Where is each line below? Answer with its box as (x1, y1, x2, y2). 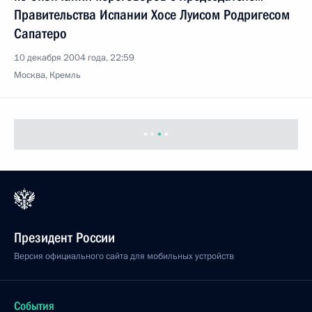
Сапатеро (14, 25, 67, 42)
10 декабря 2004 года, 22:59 (14, 52, 134, 64)
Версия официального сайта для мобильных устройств (14, 250, 234, 263)
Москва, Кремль (14, 69, 81, 81)
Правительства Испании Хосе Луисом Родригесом (14, 6, 290, 23)
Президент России (14, 229, 115, 246)
